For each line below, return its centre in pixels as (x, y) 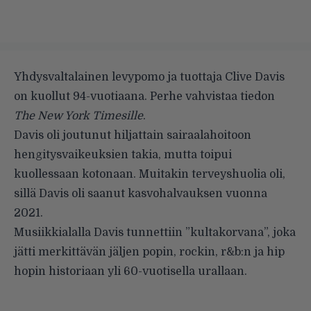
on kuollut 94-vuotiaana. (82, 96)
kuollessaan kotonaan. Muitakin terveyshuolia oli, (150, 174)
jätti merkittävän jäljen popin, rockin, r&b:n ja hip (149, 252)
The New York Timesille (78, 116)
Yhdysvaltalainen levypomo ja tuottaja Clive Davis (149, 77)
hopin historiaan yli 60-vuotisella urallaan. (131, 271)
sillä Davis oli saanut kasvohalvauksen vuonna (141, 193)
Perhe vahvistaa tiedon (212, 96)
